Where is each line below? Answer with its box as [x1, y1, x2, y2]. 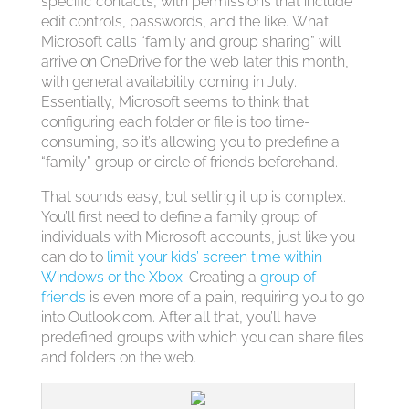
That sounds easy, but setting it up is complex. [40, 188, 346, 205]
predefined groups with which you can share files [40, 329, 364, 346]
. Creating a [182, 268, 260, 286]
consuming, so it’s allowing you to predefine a [40, 133, 340, 151]
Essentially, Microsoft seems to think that [40, 93, 309, 110]
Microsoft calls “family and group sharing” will [40, 33, 341, 50]
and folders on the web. [40, 349, 196, 366]
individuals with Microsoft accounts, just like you [40, 228, 355, 246]
